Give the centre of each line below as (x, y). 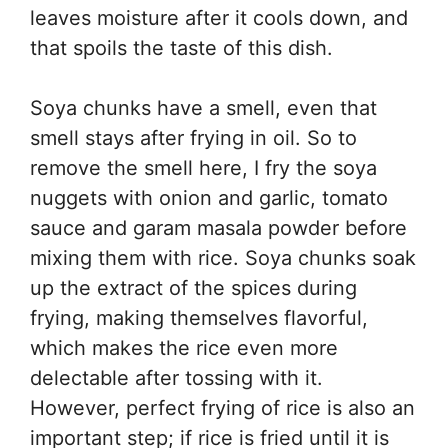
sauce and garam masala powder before (218, 228)
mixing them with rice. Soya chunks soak (223, 258)
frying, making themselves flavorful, (199, 318)
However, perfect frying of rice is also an (222, 408)
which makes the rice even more (184, 348)
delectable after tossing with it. (176, 378)
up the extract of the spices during (193, 288)
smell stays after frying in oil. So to (193, 138)
